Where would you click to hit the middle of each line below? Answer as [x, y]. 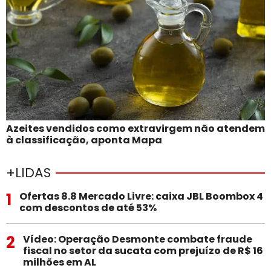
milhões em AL [59, 262]
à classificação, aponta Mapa [84, 140]
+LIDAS [28, 172]
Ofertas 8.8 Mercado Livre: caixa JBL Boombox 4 [141, 196]
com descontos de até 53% [88, 207]
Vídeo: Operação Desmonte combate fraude [137, 239]
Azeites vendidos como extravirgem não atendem [135, 128]
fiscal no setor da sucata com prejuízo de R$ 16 [143, 250]
